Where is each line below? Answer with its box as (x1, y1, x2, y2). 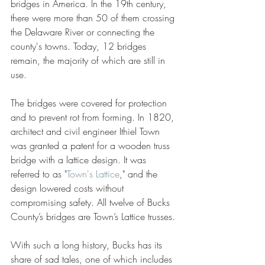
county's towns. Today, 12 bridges (11, 40, 149, 53)
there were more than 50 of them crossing (11, 11, 177, 24)
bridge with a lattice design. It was (11, 153, 149, 166)
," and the (119, 167, 160, 180)
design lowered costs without (11, 182, 127, 195)
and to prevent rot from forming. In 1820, (11, 111, 177, 124)
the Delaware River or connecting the (11, 25, 157, 38)
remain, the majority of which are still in (11, 54, 168, 67)
